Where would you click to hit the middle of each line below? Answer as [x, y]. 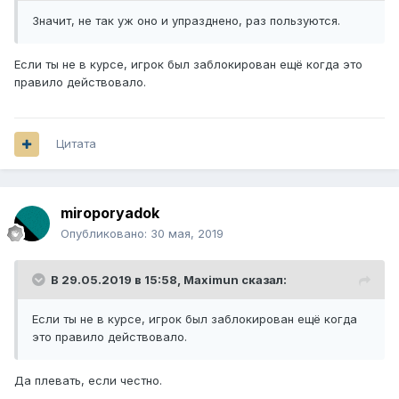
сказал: [263, 280]
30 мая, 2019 [187, 234]
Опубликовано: [106, 234]
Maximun [211, 280]
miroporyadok [110, 213]
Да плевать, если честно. [90, 381]
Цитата [76, 144]
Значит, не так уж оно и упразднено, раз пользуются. [188, 21]
